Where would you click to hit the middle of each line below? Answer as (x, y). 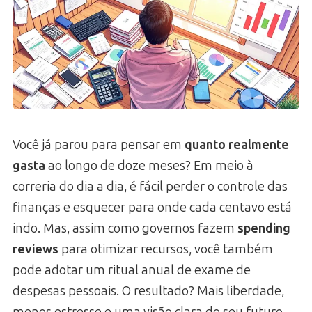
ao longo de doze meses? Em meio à (149, 165)
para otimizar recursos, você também (166, 249)
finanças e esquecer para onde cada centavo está (152, 207)
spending (264, 228)
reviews (36, 249)
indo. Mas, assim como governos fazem (125, 228)
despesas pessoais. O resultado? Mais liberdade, (148, 291)
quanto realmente (237, 145)
